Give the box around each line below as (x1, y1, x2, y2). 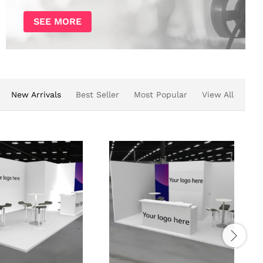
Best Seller (76, 89, 119, 99)
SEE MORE (33, 15, 82, 27)
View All (202, 89, 234, 99)
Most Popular (134, 89, 187, 99)
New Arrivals (11, 89, 61, 99)
